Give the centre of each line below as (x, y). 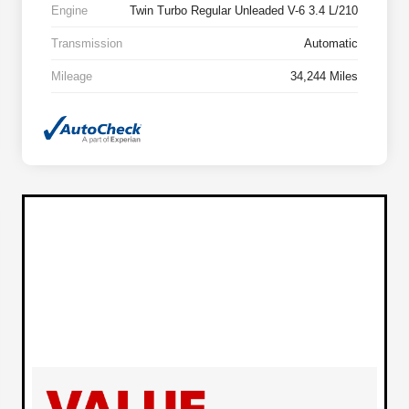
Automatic (331, 43)
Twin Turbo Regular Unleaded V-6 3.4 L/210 (244, 10)
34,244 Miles (324, 76)
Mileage (72, 76)
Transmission (87, 43)
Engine (69, 10)
